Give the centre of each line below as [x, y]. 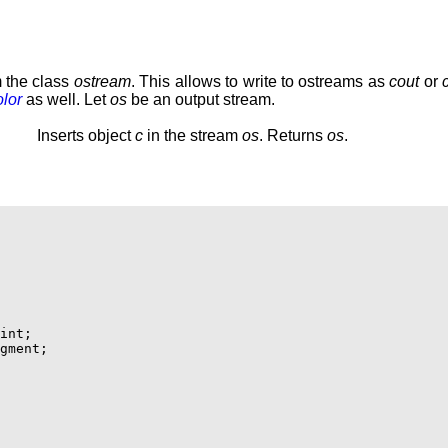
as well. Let [66, 99]
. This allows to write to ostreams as [260, 81]
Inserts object [86, 135]
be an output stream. [201, 99]
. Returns [293, 135]
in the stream [192, 135]
